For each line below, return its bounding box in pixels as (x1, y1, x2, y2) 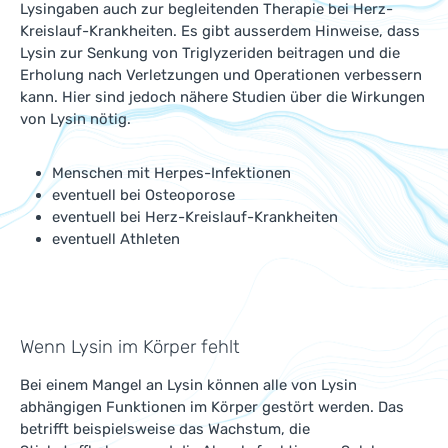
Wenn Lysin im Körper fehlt (20, 336, 240, 358)
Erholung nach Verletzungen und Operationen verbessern (20, 66, 422, 84)
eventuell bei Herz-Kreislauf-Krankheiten (52, 208, 338, 226)
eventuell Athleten (52, 230, 180, 248)
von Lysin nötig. (20, 110, 131, 128)
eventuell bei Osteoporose (52, 186, 235, 204)
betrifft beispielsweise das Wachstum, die (20, 420, 310, 438)
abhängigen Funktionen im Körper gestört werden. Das (20, 398, 404, 416)
